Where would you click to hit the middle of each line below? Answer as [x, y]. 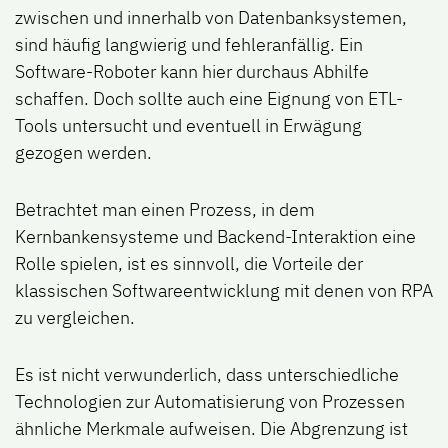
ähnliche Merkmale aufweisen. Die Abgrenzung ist [211, 429]
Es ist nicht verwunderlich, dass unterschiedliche [207, 375]
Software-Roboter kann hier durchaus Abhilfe [192, 72]
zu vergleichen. [75, 318]
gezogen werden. [83, 153]
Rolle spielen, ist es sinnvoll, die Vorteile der [189, 264]
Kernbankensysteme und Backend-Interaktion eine [215, 237]
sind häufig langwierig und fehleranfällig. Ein [189, 45]
